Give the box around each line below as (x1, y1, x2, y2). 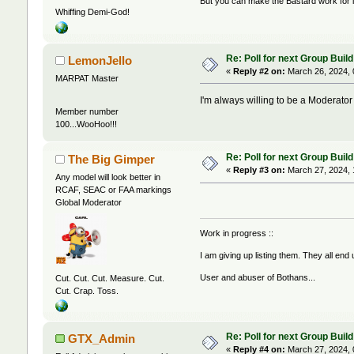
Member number (55, 107, 119, 117)
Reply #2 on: (232, 66, 285, 76)
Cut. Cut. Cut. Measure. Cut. (55, 273, 164, 283)
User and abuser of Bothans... (200, 272, 316, 282)
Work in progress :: (200, 228, 274, 238)
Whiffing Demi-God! (55, 7, 130, 17)
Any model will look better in (55, 172, 160, 183)
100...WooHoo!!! (55, 119, 117, 130)
